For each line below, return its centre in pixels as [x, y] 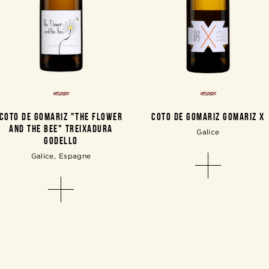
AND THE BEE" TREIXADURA [61, 129]
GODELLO [61, 141]
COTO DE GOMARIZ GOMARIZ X [208, 117]
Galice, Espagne [61, 156]
